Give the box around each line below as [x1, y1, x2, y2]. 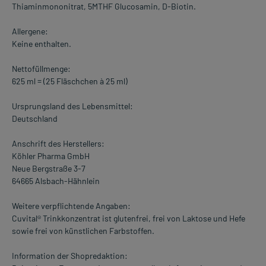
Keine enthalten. [12, 39, 71, 49]
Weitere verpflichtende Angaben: [12, 201, 131, 211]
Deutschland [12, 113, 58, 124]
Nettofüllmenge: [12, 64, 71, 74]
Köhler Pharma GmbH [12, 151, 90, 161]
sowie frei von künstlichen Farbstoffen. [12, 226, 154, 236]
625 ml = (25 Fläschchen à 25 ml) [12, 76, 128, 87]
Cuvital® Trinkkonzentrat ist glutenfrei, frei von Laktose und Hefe [12, 213, 245, 224]
